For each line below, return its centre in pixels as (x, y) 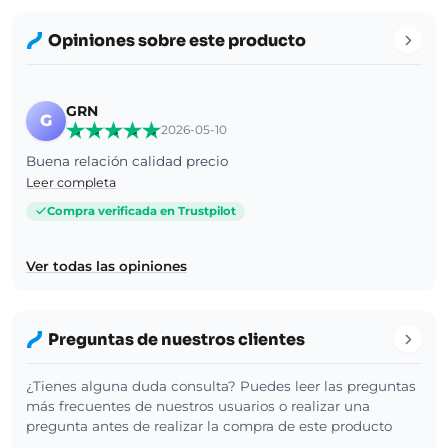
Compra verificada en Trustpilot (141, 210)
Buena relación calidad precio (127, 161)
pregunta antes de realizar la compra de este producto (209, 426)
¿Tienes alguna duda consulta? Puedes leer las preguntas (221, 386)
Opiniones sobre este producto (177, 40)
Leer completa (71, 183)
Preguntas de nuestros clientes (176, 339)
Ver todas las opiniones (106, 266)
